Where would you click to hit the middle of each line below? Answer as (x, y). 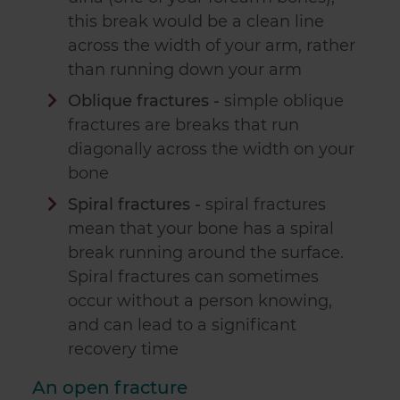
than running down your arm (185, 70)
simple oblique (283, 101)
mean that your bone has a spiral (201, 229)
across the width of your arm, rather (212, 46)
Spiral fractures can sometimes (194, 277)
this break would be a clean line (196, 22)
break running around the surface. (206, 253)
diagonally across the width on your (212, 150)
